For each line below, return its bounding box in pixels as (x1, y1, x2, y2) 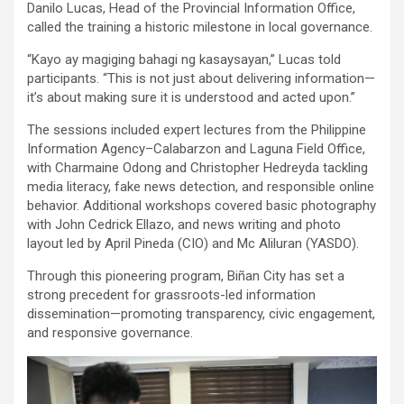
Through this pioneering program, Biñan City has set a (27, 268, 344, 285)
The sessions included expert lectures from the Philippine (27, 122, 366, 139)
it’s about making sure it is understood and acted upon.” (27, 89, 355, 106)
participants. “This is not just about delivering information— (27, 70, 375, 87)
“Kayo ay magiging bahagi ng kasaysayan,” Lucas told (27, 51, 341, 69)
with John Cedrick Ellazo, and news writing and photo (27, 216, 341, 234)
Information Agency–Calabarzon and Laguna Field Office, (27, 141, 365, 158)
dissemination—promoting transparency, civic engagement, (27, 306, 375, 323)
